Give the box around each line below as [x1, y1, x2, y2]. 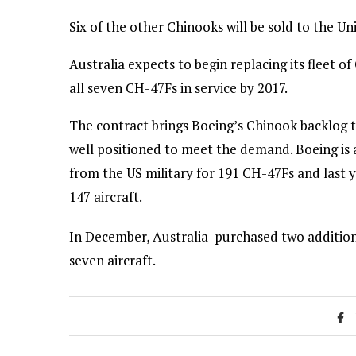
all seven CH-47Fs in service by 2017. [69, 79, 288, 97]
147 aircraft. [69, 188, 142, 206]
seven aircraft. [69, 251, 156, 269]
